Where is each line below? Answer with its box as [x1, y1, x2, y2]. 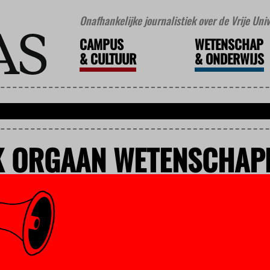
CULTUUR [87, 49, 136, 69]
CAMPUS [79, 34, 124, 54]
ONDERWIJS [202, 49, 264, 69]
